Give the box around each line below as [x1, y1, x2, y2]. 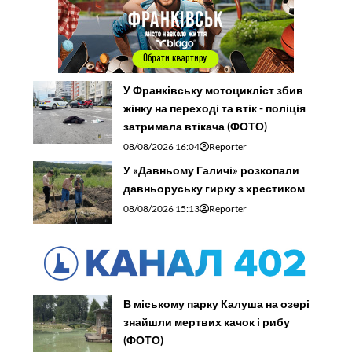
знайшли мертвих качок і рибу [123, 314, 291, 328]
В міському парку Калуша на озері [123, 296, 310, 310]
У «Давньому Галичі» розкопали [123, 163, 300, 177]
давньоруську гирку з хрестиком [123, 181, 306, 195]
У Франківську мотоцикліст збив [123, 82, 304, 97]
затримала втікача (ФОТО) [123, 119, 268, 133]
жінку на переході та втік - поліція [123, 101, 306, 115]
